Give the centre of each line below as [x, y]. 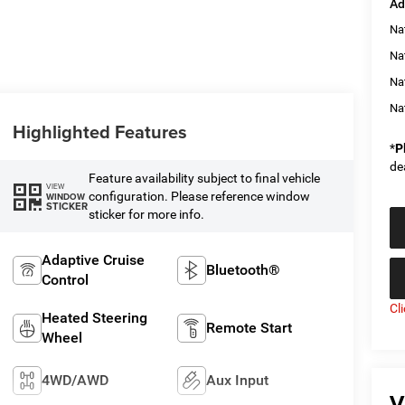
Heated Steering [94, 317]
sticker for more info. [146, 215]
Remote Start [250, 327]
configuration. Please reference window [199, 197]
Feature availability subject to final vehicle [204, 179]
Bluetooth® [244, 269]
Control [65, 279]
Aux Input [238, 380]
